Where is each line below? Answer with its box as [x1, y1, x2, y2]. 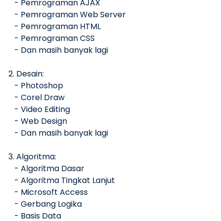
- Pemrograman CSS [8, 33, 95, 44]
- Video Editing [8, 104, 70, 115]
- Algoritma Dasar [8, 163, 84, 175]
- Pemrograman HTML [8, 21, 101, 33]
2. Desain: [8, 68, 44, 80]
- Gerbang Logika [8, 198, 82, 210]
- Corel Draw [8, 92, 65, 104]
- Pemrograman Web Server [8, 9, 126, 21]
